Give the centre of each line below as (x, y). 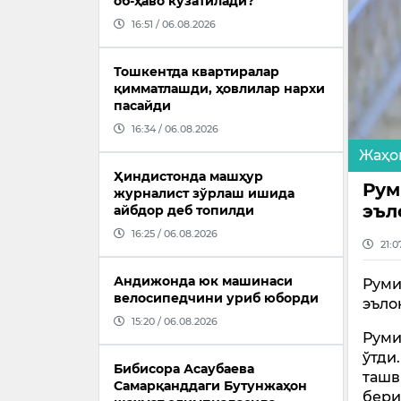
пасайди (142, 106)
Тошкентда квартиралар (196, 72)
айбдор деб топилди (184, 211)
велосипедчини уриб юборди (216, 299)
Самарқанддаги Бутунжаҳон (210, 386)
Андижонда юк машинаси (203, 282)
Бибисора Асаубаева (184, 369)
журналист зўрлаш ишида (204, 194)
